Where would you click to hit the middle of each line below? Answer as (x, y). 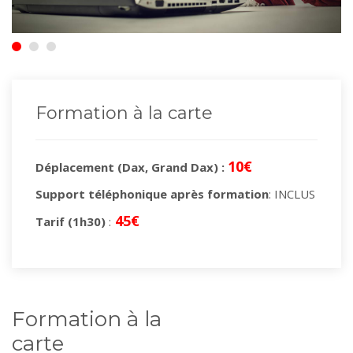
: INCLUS (292, 193)
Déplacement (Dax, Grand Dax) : (130, 167)
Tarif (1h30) (72, 221)
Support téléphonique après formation (152, 193)
